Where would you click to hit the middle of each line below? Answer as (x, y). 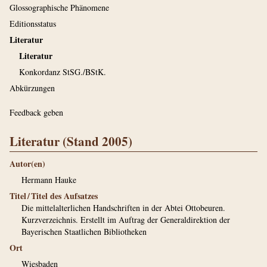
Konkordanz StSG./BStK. (63, 72)
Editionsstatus (33, 24)
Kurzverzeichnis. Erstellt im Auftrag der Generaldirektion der (126, 220)
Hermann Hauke (49, 180)
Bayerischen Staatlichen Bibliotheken (84, 232)
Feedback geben (36, 112)
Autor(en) (27, 164)
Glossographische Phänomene (59, 7)
